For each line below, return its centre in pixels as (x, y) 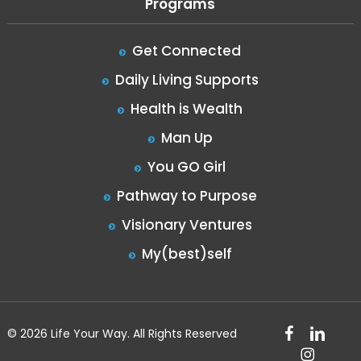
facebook (311, 330)
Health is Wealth (187, 109)
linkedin (330, 330)
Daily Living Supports (187, 80)
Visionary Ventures (187, 225)
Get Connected (187, 51)
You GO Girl (187, 167)
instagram (329, 351)
